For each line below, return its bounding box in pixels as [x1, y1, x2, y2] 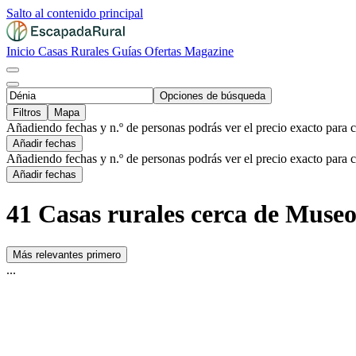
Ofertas [145, 44, 184, 58]
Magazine [184, 44, 234, 58]
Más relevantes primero [13, 248, 121, 261]
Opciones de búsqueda [160, 90, 265, 102]
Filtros [13, 106, 41, 118]
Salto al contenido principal [6, 6, 143, 20]
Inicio [6, 44, 38, 58]
